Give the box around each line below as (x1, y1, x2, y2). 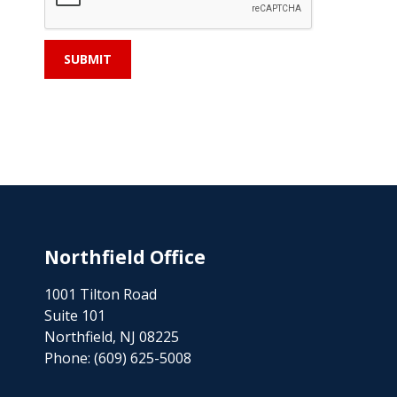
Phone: (44, 348, 94, 368)
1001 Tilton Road (44, 284, 157, 304)
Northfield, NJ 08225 (44, 327, 179, 346)
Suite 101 (44, 306, 105, 325)
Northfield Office (44, 245, 206, 269)
